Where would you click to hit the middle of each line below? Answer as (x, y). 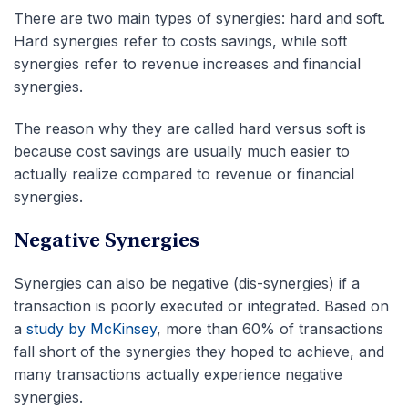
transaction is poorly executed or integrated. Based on (201, 306)
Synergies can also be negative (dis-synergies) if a (187, 283)
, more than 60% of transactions (270, 328)
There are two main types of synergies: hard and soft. (199, 18)
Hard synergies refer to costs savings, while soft (180, 41)
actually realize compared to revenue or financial (184, 173)
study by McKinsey (92, 328)
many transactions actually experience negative (178, 374)
